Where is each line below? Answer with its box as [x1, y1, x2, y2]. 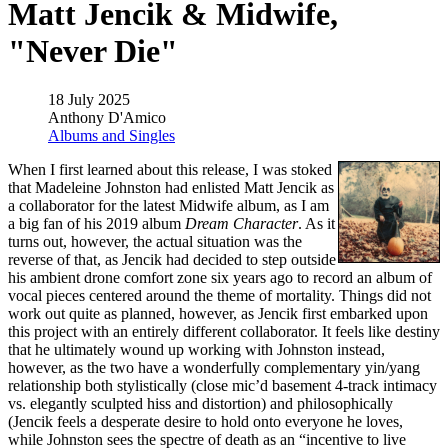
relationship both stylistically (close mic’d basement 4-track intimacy [8, 377, 437, 395]
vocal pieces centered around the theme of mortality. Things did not [8, 287, 431, 305]
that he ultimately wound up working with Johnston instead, [8, 341, 385, 359]
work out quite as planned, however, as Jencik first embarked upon [8, 305, 428, 323]
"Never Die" [8, 32, 178, 69]
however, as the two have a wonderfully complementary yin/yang [8, 359, 420, 377]
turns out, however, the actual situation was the [8, 233, 302, 251]
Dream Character [185, 215, 298, 233]
